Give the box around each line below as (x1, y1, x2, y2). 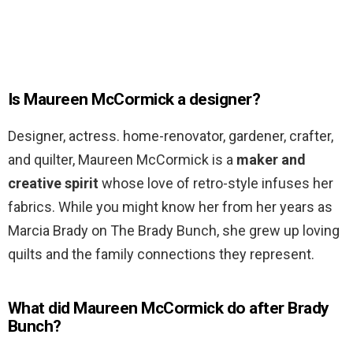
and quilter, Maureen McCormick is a (8, 151, 236, 169)
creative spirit (8, 175, 98, 192)
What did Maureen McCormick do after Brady (8, 299, 329, 318)
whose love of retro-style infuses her (98, 175, 333, 192)
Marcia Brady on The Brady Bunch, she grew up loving (8, 222, 340, 240)
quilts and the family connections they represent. (8, 246, 314, 263)
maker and (236, 151, 306, 169)
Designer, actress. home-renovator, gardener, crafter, (8, 128, 333, 145)
